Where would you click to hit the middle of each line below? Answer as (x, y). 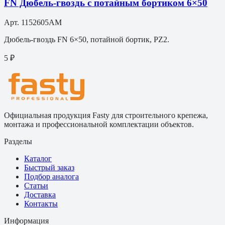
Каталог (38, 159)
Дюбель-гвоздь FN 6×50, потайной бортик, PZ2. (87, 40)
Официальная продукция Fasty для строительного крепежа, (106, 116)
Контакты (41, 204)
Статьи (36, 186)
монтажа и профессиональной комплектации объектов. (99, 125)
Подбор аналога (51, 177)
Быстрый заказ (49, 168)
